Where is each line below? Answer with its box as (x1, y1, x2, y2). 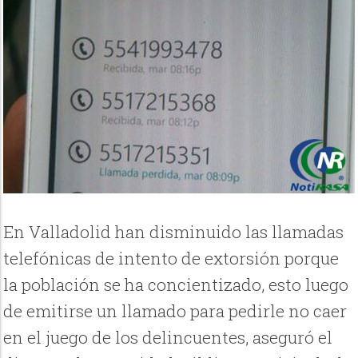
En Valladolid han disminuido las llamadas (3, 220, 344, 243)
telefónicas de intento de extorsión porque (3, 246, 340, 269)
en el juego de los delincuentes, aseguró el (3, 325, 333, 348)
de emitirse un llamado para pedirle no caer (3, 299, 348, 322)
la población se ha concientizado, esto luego (3, 272, 349, 296)
